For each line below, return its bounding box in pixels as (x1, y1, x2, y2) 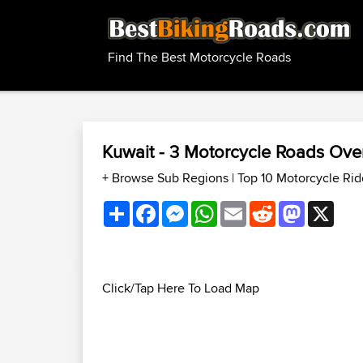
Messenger (188, 198, 250, 216)
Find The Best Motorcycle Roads (108, 48, 291, 67)
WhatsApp (217, 198, 275, 216)
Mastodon (305, 198, 361, 216)
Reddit (275, 198, 313, 216)
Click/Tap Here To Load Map (102, 279, 259, 297)
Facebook (159, 198, 215, 216)
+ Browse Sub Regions (102, 169, 232, 187)
